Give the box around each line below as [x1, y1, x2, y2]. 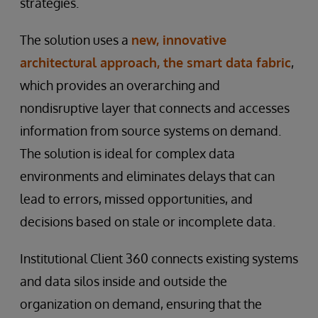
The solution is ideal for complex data [20, 146, 235, 162]
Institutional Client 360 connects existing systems [20, 251, 298, 267]
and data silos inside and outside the [20, 273, 227, 290]
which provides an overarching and [20, 77, 220, 94]
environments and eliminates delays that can [20, 168, 275, 185]
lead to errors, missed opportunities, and [20, 191, 253, 207]
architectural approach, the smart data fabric [20, 55, 291, 71]
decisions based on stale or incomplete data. [20, 214, 275, 230]
